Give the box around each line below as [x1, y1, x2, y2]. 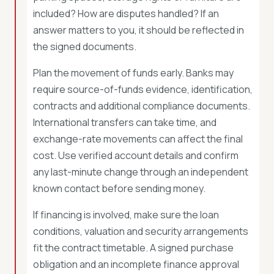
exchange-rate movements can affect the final [33, 132, 243, 146]
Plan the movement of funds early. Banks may [33, 66, 234, 80]
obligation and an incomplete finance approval [33, 257, 239, 271]
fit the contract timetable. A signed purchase [33, 241, 234, 254]
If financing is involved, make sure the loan [33, 208, 219, 221]
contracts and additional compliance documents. [33, 99, 250, 113]
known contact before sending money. [33, 182, 206, 195]
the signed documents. [33, 40, 136, 53]
